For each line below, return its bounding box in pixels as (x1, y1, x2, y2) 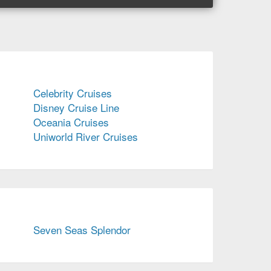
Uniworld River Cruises (33, 129, 138, 145)
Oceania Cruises (33, 114, 109, 130)
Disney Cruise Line (33, 100, 119, 116)
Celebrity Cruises (33, 85, 112, 101)
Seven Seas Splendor (33, 222, 131, 238)
